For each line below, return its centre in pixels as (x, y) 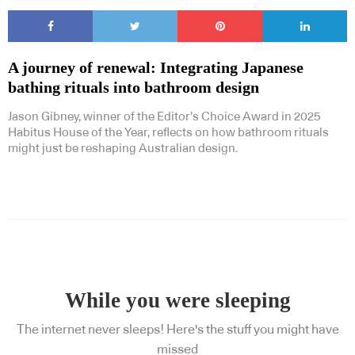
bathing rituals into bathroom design (134, 88)
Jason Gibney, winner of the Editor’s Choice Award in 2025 (164, 117)
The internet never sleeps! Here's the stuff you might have (177, 330)
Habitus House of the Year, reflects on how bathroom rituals (168, 133)
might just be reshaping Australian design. (123, 149)
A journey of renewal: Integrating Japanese (156, 68)
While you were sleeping (177, 301)
